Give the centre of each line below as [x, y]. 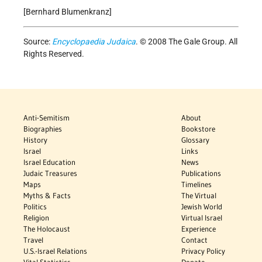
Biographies [43, 128]
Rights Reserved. [54, 54]
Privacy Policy [204, 251]
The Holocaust [47, 228]
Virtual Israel [202, 217]
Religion [36, 217]
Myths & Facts [47, 195]
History [35, 139]
